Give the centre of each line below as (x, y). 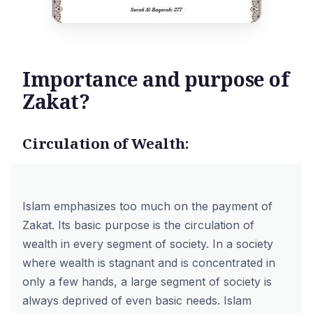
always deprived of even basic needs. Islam (137, 300)
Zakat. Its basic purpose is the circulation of (138, 225)
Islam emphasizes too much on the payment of (147, 206)
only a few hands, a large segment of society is (147, 282)
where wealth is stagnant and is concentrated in (149, 263)
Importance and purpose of (156, 79)
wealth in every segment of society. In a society (148, 244)
